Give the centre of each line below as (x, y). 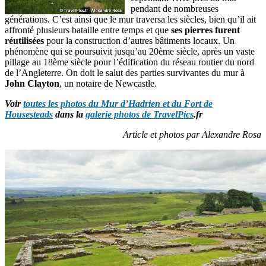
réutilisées (24, 41)
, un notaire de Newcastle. (108, 83)
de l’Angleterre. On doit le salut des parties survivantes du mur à (125, 73)
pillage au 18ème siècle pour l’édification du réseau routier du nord (129, 62)
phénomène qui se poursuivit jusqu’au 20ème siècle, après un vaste (130, 51)
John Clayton (32, 83)
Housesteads (29, 114)
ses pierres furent (205, 30)
